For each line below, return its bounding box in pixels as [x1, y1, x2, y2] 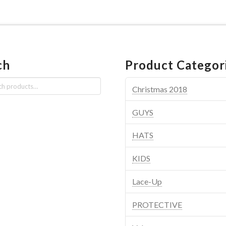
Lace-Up [132, 176, 162, 186]
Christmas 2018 [132, 84, 188, 94]
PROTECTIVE [132, 199, 183, 209]
